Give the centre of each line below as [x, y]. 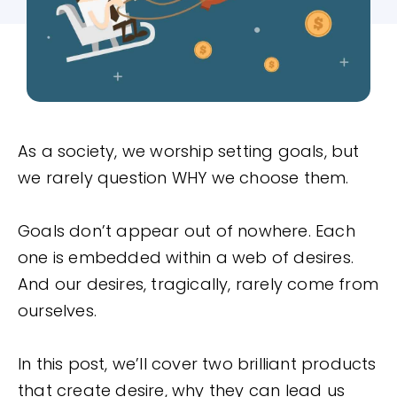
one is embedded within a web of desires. [186, 257]
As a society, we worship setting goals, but [189, 151]
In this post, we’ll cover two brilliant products [197, 363]
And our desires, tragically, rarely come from [198, 284]
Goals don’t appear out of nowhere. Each [187, 230]
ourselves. [57, 310]
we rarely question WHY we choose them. [186, 177]
